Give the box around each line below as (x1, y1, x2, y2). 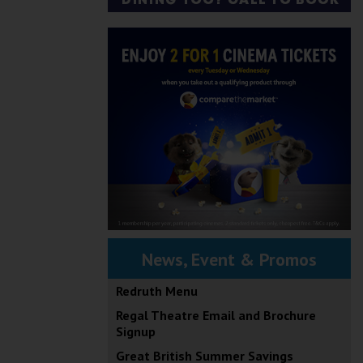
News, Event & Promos (142, 248, 317, 271)
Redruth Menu (116, 283, 198, 299)
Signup (116, 323, 156, 340)
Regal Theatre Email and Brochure (116, 307, 316, 323)
